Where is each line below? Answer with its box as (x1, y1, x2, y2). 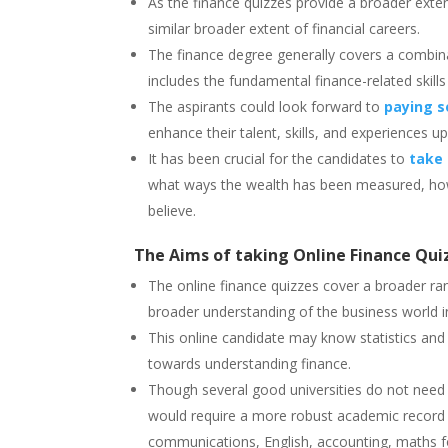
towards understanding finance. (148, 353, 352, 373)
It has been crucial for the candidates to (148, 148, 410, 168)
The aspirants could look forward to (148, 96, 385, 116)
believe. (148, 200, 201, 220)
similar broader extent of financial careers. (148, 18, 421, 38)
